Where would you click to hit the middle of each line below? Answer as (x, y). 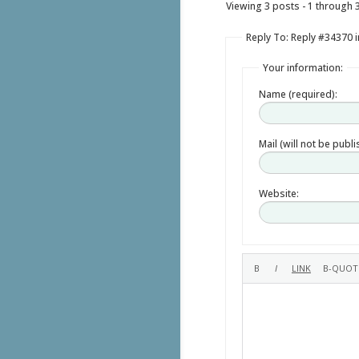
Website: (278, 193)
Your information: (303, 67)
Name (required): (298, 94)
